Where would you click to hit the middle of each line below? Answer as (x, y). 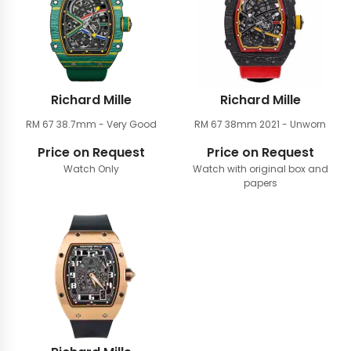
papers (260, 183)
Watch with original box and (260, 169)
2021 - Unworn (293, 124)
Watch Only (91, 169)
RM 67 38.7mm (62, 124)
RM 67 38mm (227, 124)
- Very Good (127, 124)
